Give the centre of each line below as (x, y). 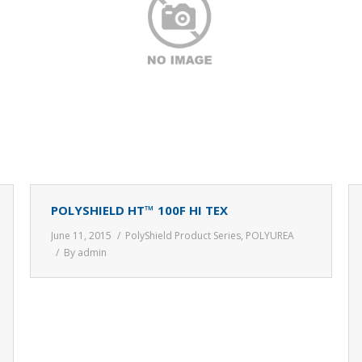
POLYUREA (270, 236)
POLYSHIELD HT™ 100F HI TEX (139, 210)
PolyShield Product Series (183, 236)
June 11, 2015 (81, 236)
